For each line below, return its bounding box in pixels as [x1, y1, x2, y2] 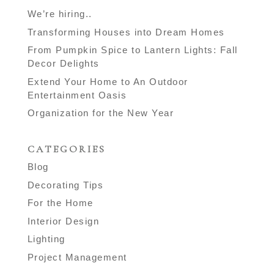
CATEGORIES [27, 143, 106, 156]
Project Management [27, 251, 127, 262]
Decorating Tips [27, 179, 104, 190]
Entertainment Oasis [27, 89, 127, 100]
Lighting [27, 234, 65, 245]
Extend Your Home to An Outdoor [27, 76, 188, 87]
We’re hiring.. [27, 9, 92, 20]
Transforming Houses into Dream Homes [27, 26, 225, 37]
